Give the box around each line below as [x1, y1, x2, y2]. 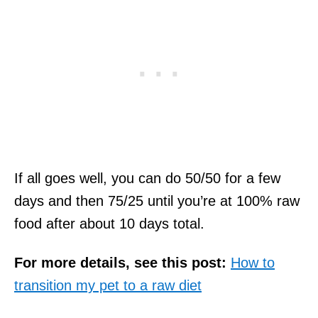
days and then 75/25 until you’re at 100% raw [14, 192, 300, 209]
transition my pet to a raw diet [14, 277, 202, 293]
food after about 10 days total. [14, 215, 204, 231]
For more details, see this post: [14, 254, 226, 270]
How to [231, 254, 275, 270]
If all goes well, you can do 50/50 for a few [14, 170, 280, 186]
